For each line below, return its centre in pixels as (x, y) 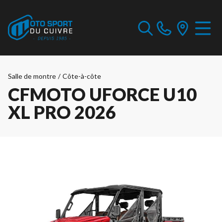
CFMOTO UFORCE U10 (102, 94)
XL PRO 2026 (62, 112)
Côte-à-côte (82, 76)
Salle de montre (32, 76)
